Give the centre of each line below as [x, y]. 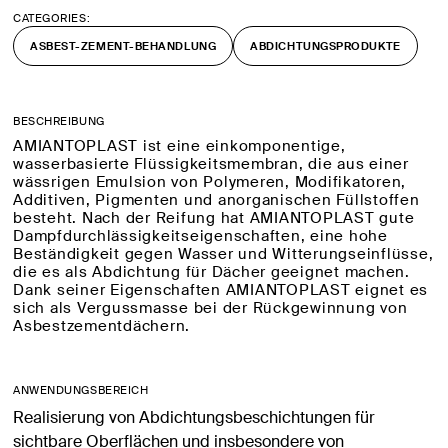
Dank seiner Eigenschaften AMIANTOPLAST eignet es [220, 290]
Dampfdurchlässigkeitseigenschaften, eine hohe [200, 236]
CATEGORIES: [52, 18]
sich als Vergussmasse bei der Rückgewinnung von [210, 308]
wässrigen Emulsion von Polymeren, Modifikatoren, [209, 182]
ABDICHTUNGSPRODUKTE [325, 45]
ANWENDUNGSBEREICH [81, 390]
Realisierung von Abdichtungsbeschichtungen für [194, 418]
